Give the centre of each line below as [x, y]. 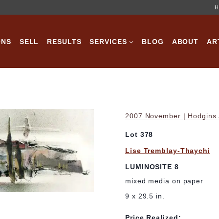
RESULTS [64, 41]
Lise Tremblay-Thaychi [168, 151]
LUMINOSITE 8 [152, 166]
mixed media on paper [164, 181]
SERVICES [108, 41]
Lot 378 [139, 135]
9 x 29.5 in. [145, 196]
